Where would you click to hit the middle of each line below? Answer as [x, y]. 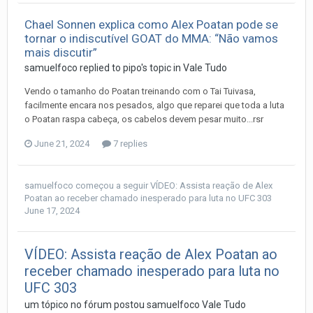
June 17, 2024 [52, 210]
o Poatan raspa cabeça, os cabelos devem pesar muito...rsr [144, 119]
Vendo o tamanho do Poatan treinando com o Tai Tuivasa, [140, 91]
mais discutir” [61, 52]
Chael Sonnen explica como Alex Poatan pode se [151, 24]
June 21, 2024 [62, 143]
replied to [100, 67]
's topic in [162, 67]
